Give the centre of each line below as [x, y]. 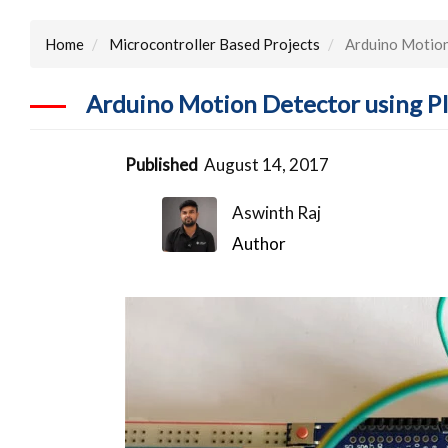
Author [259, 243]
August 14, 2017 [267, 164]
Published [162, 164]
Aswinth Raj [277, 212]
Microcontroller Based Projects [214, 43]
